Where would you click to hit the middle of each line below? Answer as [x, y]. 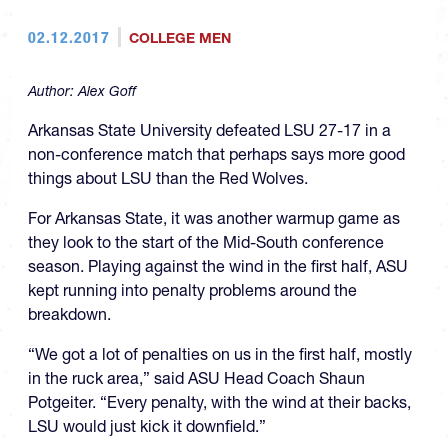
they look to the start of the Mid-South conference [206, 242]
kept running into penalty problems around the [192, 290]
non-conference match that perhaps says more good [216, 154]
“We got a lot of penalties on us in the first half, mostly [220, 354]
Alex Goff [107, 91]
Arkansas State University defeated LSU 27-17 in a [209, 130]
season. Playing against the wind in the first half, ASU [218, 266]
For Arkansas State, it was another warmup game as [214, 218]
